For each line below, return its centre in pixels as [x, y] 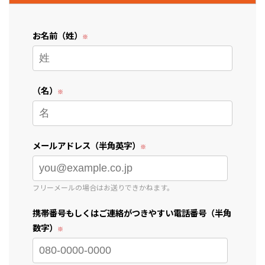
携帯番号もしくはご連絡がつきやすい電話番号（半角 [132, 212]
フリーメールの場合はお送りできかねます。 [103, 187]
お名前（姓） [57, 35]
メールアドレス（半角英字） [86, 145]
